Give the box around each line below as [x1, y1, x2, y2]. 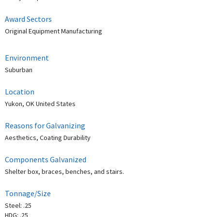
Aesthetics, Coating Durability [5, 133, 91, 142]
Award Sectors [5, 14, 52, 24]
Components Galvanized [5, 154, 86, 164]
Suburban [5, 65, 32, 74]
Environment [5, 52, 49, 62]
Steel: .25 [5, 201, 31, 210]
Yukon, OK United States [5, 99, 76, 108]
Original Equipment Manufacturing [5, 26, 102, 35]
